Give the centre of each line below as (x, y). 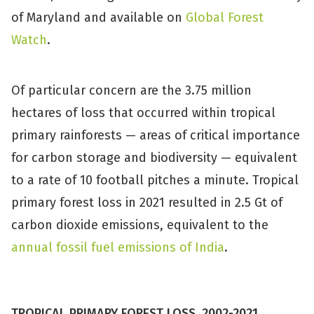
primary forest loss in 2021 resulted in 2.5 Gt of (147, 203)
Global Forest (225, 18)
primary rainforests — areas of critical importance (156, 135)
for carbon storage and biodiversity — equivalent (154, 158)
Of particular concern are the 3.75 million (131, 90)
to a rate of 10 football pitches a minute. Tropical (155, 180)
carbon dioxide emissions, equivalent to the (140, 225)
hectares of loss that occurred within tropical (143, 113)
